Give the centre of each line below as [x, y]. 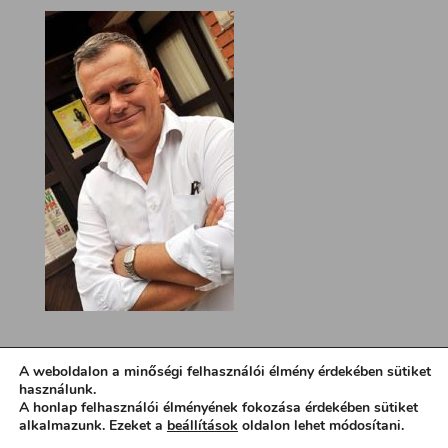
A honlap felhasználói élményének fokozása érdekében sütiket [218, 407]
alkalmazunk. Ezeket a [93, 425]
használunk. [57, 389]
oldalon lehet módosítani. [321, 425]
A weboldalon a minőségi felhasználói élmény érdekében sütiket [225, 371]
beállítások [202, 425]
